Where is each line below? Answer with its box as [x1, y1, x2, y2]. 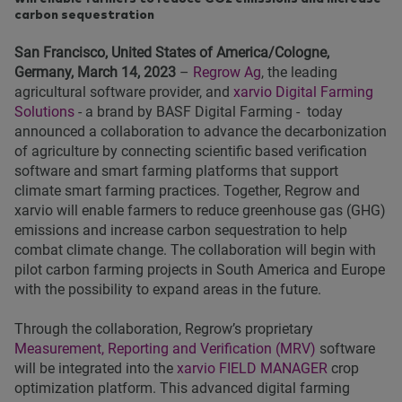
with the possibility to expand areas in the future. [14, 280, 321, 298]
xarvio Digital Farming [233, 83, 373, 100]
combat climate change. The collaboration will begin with [14, 240, 376, 258]
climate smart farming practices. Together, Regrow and [14, 181, 360, 199]
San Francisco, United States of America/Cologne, [14, 43, 329, 61]
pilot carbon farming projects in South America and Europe [14, 260, 385, 278]
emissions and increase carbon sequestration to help [14, 221, 347, 239]
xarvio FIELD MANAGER [177, 359, 328, 377]
